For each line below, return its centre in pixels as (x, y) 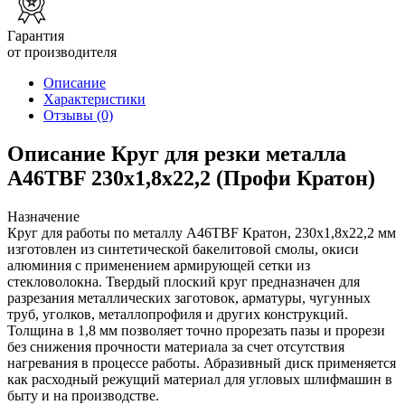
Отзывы (70, 115)
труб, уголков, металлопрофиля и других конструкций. (178, 314)
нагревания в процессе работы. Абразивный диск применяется (202, 363)
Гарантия (36, 35)
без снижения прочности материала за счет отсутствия (176, 346)
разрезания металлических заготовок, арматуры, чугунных (189, 297)
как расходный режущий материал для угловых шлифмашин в (200, 379)
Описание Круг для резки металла (177, 153)
